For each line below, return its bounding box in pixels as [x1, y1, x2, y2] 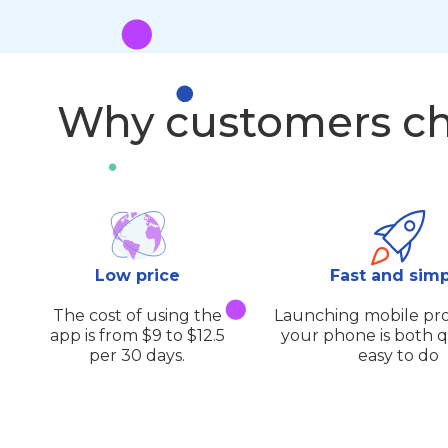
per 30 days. [89, 346, 186, 366]
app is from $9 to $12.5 [49, 326, 225, 346]
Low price [94, 266, 180, 286]
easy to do [358, 346, 440, 366]
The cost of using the [52, 306, 222, 326]
